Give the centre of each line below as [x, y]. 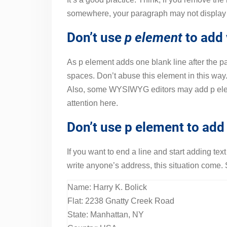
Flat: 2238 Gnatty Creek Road [121, 201]
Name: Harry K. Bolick [107, 187]
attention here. [92, 103]
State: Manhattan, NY [106, 215]
